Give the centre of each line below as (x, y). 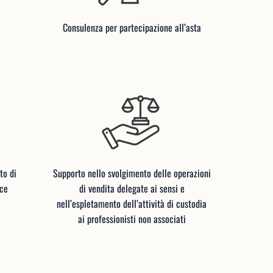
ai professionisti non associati (132, 219)
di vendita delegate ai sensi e (132, 189)
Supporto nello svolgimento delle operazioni (132, 173)
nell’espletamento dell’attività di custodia (132, 204)
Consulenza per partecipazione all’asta (132, 28)
